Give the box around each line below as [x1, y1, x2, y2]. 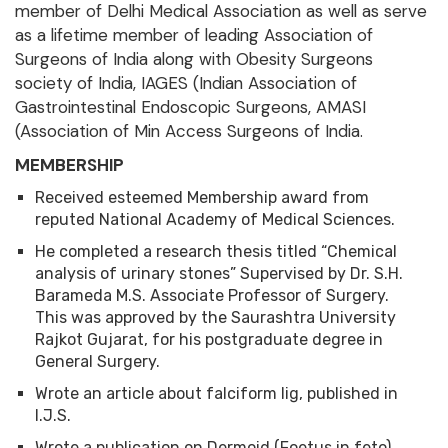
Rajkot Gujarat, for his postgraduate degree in [35, 330, 383, 350]
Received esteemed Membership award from [35, 188, 369, 208]
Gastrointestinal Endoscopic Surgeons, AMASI [15, 96, 366, 119]
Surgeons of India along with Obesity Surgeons [15, 48, 373, 71]
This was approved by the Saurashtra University [35, 308, 396, 328]
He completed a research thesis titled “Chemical [35, 242, 397, 262]
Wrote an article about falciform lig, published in [35, 384, 398, 404]
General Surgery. [35, 352, 160, 372]
